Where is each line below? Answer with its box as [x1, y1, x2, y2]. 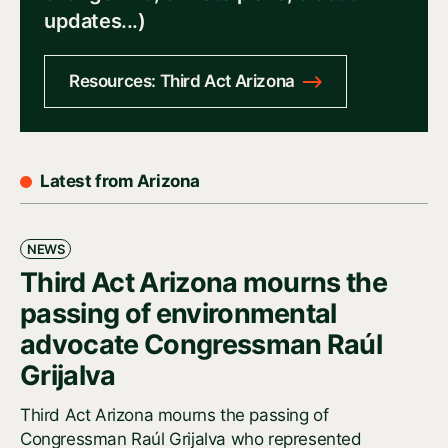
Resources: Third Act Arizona [69, 71, 295, 92]
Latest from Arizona [40, 171, 200, 192]
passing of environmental [20, 297, 337, 331]
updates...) [44, 9, 146, 34]
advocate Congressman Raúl [20, 328, 383, 362]
